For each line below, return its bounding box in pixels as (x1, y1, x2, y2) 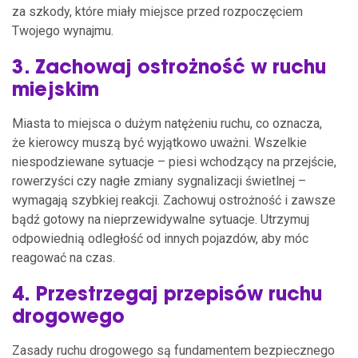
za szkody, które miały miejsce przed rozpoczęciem (12, 3, 303, 19)
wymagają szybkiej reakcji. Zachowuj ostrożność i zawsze (12, 192, 336, 208)
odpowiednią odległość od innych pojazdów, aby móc (12, 230, 308, 246)
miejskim (12, 75, 99, 101)
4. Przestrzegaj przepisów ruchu (12, 280, 322, 306)
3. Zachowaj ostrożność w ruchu (12, 53, 326, 79)
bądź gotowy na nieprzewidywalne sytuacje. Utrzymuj (12, 211, 309, 227)
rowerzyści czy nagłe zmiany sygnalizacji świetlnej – (12, 173, 306, 189)
